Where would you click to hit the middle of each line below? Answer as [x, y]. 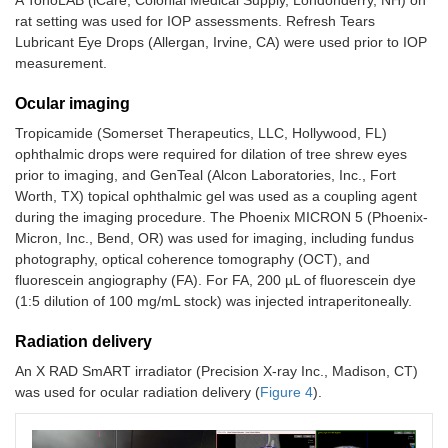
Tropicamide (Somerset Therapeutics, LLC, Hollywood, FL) [201, 132]
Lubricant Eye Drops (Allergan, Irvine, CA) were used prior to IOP [221, 41]
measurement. [61, 62]
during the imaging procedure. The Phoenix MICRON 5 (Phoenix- [221, 216]
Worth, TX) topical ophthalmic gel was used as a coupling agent [216, 195]
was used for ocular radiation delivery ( [137, 391]
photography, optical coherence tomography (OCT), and [192, 258]
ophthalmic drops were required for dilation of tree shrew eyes [211, 153]
